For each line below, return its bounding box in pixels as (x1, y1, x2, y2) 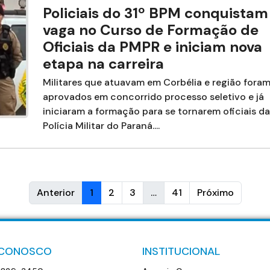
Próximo (196, 186, 234, 199)
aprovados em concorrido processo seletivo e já (42, 90, 264, 103)
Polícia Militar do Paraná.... (42, 119, 160, 132)
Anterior (36, 186, 75, 199)
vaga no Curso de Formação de (42, 20, 259, 39)
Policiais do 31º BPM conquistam (42, 3, 268, 22)
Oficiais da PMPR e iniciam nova (42, 37, 262, 56)
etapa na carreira (42, 54, 164, 73)
